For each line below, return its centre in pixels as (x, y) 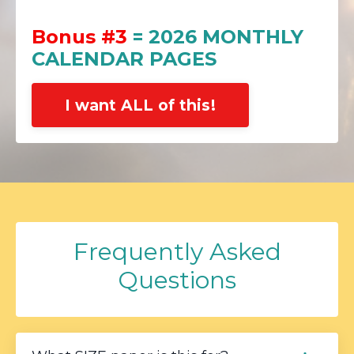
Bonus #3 (79, 37)
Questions (177, 281)
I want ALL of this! (140, 105)
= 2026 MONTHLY (215, 37)
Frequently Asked (177, 252)
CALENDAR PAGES (124, 59)
